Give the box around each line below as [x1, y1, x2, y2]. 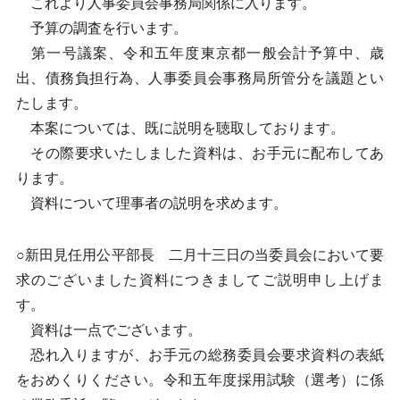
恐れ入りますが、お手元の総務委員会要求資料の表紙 [15, 347, 385, 362]
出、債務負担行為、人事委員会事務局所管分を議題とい [15, 71, 385, 86]
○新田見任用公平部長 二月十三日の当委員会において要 [15, 247, 385, 262]
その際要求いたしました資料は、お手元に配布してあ [15, 146, 385, 161]
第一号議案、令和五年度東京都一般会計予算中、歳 [15, 46, 385, 61]
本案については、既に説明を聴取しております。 [15, 121, 345, 136]
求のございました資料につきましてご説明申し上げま [15, 272, 385, 287]
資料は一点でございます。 [15, 322, 202, 337]
